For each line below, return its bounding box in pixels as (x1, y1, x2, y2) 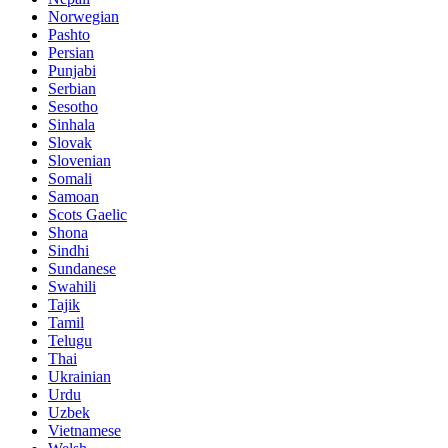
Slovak (48, 134, 92, 152)
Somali (48, 170, 92, 188)
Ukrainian (48, 368, 111, 386)
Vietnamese (48, 422, 121, 440)
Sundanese (48, 260, 116, 278)
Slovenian (48, 152, 111, 170)
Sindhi (48, 242, 89, 260)
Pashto (48, 26, 90, 44)
